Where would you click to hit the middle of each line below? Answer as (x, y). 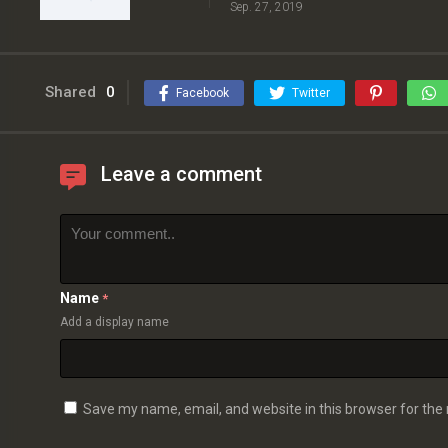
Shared (70, 92)
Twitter (311, 93)
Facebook (202, 93)
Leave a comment (181, 174)
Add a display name (114, 322)
